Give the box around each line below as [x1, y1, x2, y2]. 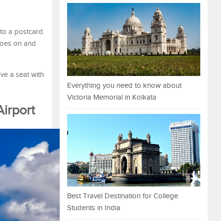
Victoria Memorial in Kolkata [67, 93, 156, 102]
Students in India [67, 204, 120, 213]
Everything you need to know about [67, 81, 182, 90]
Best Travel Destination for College [67, 192, 178, 201]
